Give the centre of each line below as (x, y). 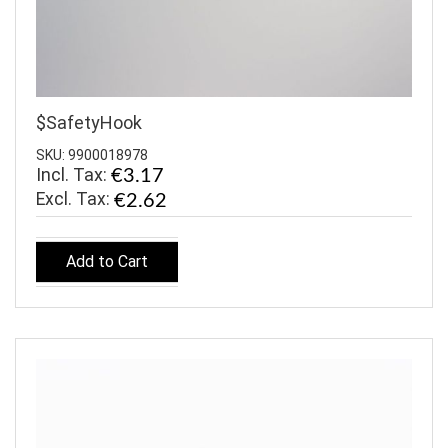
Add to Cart (107, 262)
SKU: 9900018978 (92, 154)
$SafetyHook (89, 123)
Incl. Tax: (73, 174)
